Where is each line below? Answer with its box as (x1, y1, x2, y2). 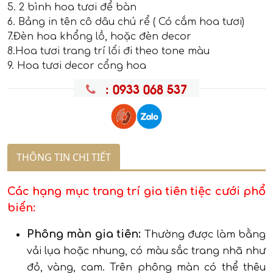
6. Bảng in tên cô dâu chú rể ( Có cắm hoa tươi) (7, 16, 244, 28)
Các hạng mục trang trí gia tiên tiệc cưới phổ (7, 185, 266, 198)
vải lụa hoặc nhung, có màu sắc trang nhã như (27, 246, 266, 257)
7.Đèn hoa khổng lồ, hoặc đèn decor (7, 31, 191, 43)
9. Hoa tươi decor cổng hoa (7, 60, 146, 72)
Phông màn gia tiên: (27, 228, 141, 241)
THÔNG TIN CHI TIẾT (16, 151, 111, 165)
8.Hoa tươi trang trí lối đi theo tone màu (7, 46, 210, 57)
